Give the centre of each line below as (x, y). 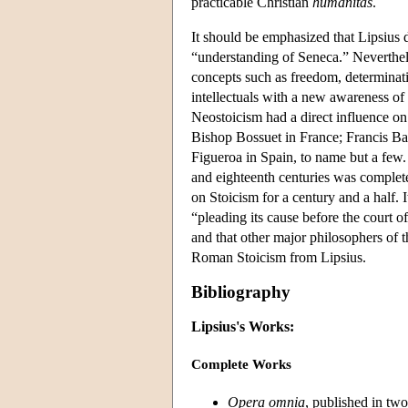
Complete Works (241, 365)
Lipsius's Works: (243, 326)
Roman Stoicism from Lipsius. (279, 257)
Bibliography (241, 291)
